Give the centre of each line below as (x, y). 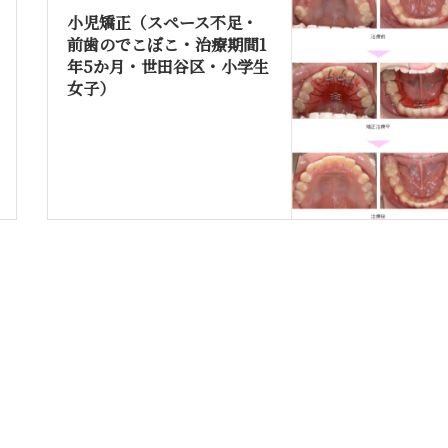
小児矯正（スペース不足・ (163, 22)
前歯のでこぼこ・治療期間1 (167, 44)
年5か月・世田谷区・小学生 (168, 66)
